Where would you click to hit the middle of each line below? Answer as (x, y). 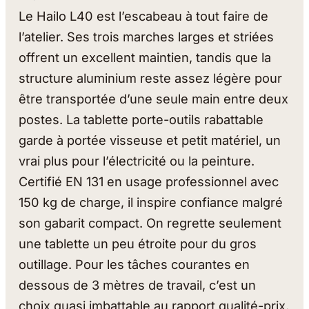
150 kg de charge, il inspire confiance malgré (151, 202)
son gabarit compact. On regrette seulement (150, 223)
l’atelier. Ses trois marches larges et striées (147, 37)
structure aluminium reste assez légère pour (151, 78)
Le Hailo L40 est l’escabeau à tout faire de (144, 16)
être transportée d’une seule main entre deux (154, 99)
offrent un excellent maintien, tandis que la (145, 58)
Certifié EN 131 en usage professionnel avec (149, 182)
